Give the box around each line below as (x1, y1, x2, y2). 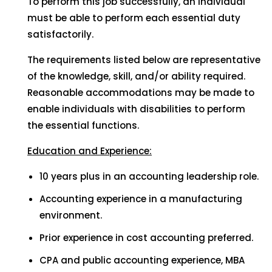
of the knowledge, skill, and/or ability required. (27, 70, 245, 83)
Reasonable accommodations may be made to (27, 86, 254, 99)
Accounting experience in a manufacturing (39, 192, 242, 205)
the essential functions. (27, 119, 139, 132)
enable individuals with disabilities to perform (27, 103, 245, 115)
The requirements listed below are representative (27, 53, 260, 66)
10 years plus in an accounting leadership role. (39, 170, 259, 183)
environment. (39, 209, 102, 222)
